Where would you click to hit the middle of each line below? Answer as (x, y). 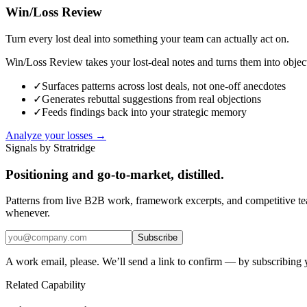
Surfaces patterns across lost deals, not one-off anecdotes (164, 86)
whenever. (28, 213)
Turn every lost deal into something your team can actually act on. (147, 38)
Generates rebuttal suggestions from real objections (151, 99)
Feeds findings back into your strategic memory (144, 112)
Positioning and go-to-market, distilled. (115, 174)
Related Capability (46, 285)
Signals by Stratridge (50, 147)
